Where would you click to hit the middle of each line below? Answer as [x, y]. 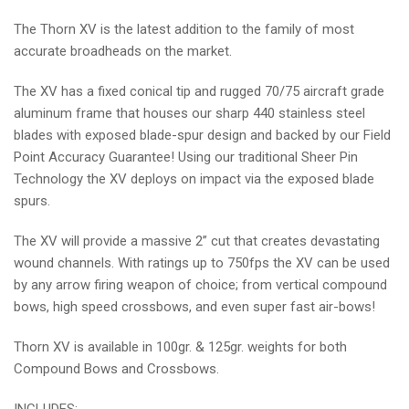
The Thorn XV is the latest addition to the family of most [184, 29]
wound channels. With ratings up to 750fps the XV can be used [202, 262]
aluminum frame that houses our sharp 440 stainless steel [189, 113]
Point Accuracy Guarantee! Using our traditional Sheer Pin [186, 157]
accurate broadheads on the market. [123, 51]
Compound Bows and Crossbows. [116, 368]
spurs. [32, 200]
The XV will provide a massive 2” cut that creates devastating [197, 241]
